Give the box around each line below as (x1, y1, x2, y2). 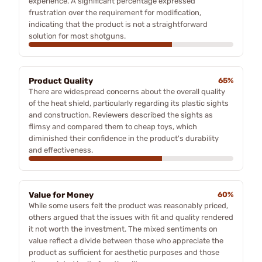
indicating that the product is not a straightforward (29, 19, 208, 29)
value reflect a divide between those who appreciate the (29, 236, 223, 245)
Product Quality (29, 75, 93, 86)
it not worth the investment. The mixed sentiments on (29, 224, 218, 233)
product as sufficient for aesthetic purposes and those (29, 247, 219, 257)
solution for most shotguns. (29, 31, 126, 40)
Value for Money (29, 189, 94, 200)
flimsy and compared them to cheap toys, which (29, 122, 197, 131)
